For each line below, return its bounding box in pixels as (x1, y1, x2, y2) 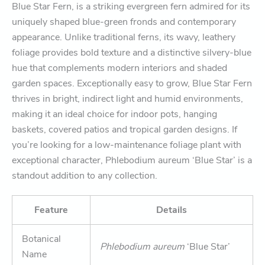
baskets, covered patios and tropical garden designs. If (12, 122, 237, 136)
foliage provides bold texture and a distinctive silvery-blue (12, 46, 251, 59)
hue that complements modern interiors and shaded (12, 61, 227, 75)
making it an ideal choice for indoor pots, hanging (12, 107, 217, 121)
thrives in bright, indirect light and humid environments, (12, 92, 243, 105)
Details (156, 203, 187, 216)
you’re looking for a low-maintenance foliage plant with (12, 138, 241, 151)
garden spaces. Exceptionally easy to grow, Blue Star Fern (12, 76, 252, 90)
